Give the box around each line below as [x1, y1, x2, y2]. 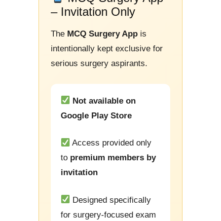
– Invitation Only [51, 5, 135, 18]
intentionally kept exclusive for [51, 44, 163, 53]
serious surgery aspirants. [51, 59, 147, 68]
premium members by [70, 153, 156, 162]
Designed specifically [70, 195, 151, 205]
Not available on [73, 96, 136, 106]
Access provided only [70, 138, 152, 147]
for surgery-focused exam [61, 210, 156, 220]
